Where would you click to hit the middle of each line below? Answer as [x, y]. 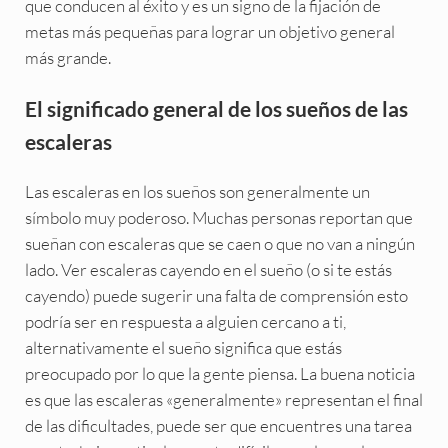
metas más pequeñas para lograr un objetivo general [209, 31]
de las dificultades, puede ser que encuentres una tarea [218, 425]
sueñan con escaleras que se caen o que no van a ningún [219, 243]
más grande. [67, 57]
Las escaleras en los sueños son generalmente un [197, 191]
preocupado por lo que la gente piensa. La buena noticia [219, 373]
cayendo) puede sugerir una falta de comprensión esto [216, 295]
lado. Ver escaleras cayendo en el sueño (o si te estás [208, 269]
